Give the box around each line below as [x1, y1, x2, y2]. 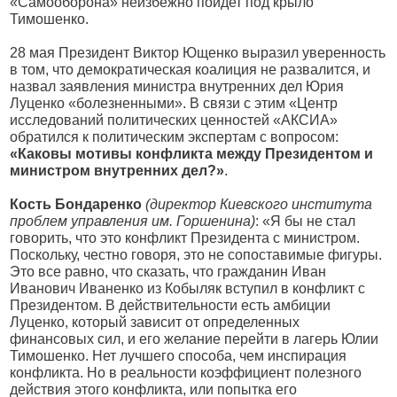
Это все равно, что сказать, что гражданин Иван [10, 264, 327, 279]
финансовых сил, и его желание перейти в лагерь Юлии [10, 331, 379, 346]
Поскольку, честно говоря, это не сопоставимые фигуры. [10, 247, 383, 262]
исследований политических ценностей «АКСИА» [10, 113, 339, 128]
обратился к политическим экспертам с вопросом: [10, 129, 339, 144]
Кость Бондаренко [10, 197, 143, 212]
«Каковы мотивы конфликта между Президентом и [10, 146, 374, 161]
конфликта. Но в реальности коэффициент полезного [10, 365, 362, 380]
